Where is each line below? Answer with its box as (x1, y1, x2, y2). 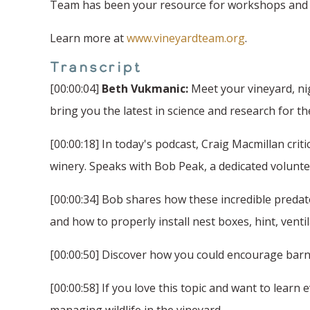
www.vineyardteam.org (127, 30, 245, 46)
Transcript (50, 57, 141, 76)
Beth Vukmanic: (102, 80, 188, 96)
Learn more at (50, 30, 127, 46)
